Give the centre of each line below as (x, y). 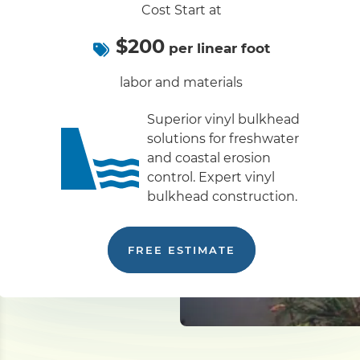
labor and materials (182, 83)
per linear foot (217, 49)
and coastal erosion (209, 158)
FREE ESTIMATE (181, 250)
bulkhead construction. (223, 197)
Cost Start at (181, 10)
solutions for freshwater (223, 139)
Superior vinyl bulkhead (224, 120)
